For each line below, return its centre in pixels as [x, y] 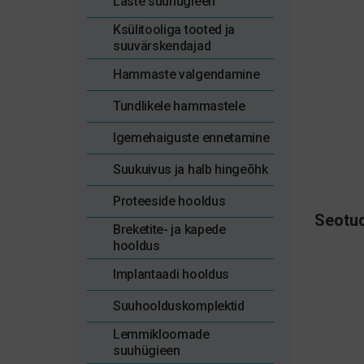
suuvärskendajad [162, 46]
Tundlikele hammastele [179, 106]
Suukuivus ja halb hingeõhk [191, 169]
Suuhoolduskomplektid [179, 306]
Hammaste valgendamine [186, 74]
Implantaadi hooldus [171, 274]
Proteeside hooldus [169, 201]
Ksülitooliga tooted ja [174, 30]
